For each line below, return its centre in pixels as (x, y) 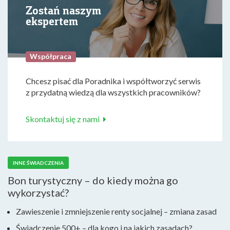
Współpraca (51, 56)
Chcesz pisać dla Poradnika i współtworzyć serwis (113, 81)
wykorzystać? (38, 193)
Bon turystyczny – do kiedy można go (93, 180)
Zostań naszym (63, 10)
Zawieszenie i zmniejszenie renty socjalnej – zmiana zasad (116, 211)
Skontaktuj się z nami (63, 119)
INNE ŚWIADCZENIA (38, 163)
